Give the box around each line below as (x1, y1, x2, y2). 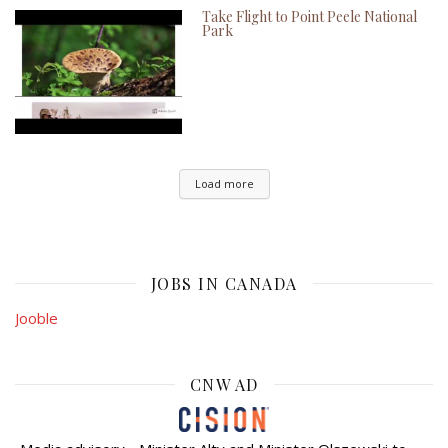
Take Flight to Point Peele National (202, 7, 418, 27)
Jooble (15, 307, 58, 328)
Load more (194, 175, 254, 191)
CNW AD (189, 373, 259, 395)
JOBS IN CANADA (150, 272, 298, 294)
